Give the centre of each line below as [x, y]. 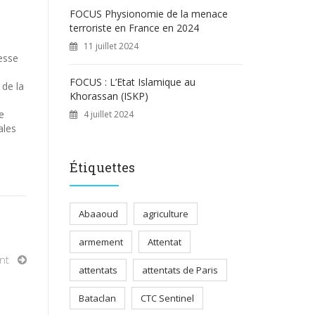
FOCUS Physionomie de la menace [148, 14]
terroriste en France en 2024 [134, 28]
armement [101, 242]
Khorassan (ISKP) [109, 96]
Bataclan [97, 298]
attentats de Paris [180, 270]
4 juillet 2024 [108, 114]
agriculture [165, 214]
